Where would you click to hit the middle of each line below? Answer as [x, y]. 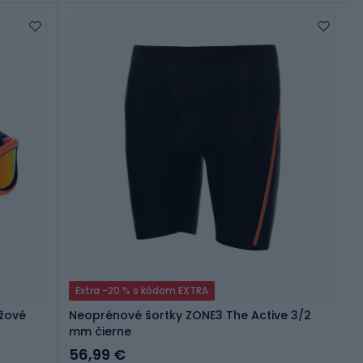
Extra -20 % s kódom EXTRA [142, 291]
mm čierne [100, 332]
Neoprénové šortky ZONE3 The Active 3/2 [190, 316]
